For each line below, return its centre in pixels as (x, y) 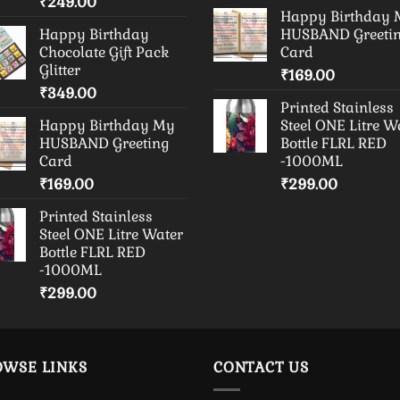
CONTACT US (261, 368)
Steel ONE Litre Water (111, 235)
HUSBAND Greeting (104, 144)
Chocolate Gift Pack (104, 53)
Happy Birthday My (107, 126)
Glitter (60, 71)
